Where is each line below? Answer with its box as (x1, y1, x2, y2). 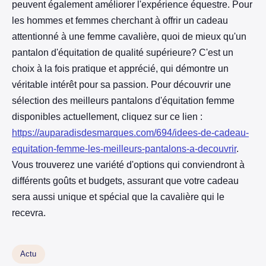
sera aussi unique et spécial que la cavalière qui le (12, 192, 224, 202)
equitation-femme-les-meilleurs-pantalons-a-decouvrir (12, 144, 236, 154)
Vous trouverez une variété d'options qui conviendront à (12, 160, 245, 170)
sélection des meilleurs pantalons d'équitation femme (12, 96, 235, 106)
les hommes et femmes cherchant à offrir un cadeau (12, 15, 228, 26)
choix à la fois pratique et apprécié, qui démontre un (12, 64, 229, 74)
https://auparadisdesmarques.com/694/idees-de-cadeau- (12, 128, 249, 138)
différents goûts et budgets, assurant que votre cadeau (12, 176, 239, 186)
